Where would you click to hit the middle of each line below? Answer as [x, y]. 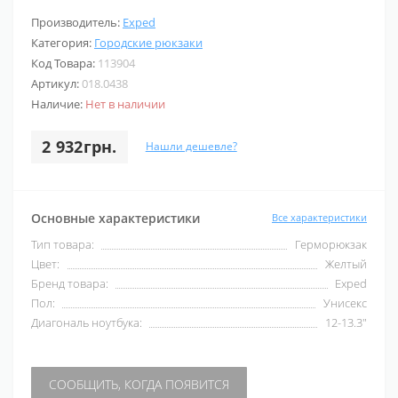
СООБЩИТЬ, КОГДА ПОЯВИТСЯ [139, 384]
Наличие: [58, 103]
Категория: [63, 42]
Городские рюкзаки [148, 42]
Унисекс [345, 302]
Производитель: [77, 22]
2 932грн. [80, 146]
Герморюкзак [331, 244]
